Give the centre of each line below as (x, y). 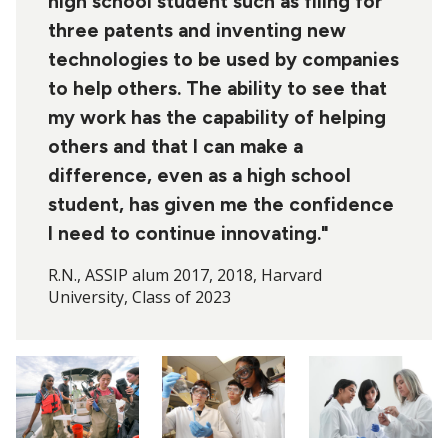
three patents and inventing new (197, 31)
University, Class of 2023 (139, 297)
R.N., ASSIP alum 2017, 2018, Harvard (185, 275)
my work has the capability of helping (217, 118)
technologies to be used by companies (223, 60)
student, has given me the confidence (221, 205)
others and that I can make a (175, 147)
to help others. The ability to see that (217, 89)
